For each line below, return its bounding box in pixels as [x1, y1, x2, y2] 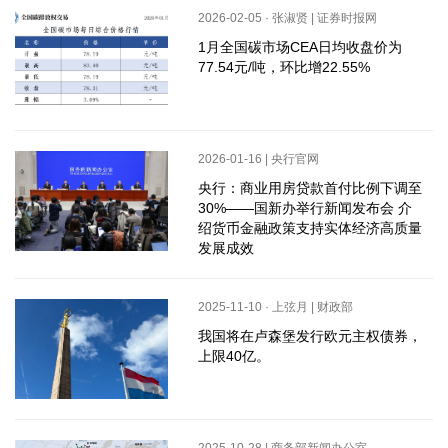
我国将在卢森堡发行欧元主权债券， [197, 328, 422, 345]
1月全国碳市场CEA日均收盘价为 [197, 39, 402, 56]
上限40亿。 [197, 348, 270, 365]
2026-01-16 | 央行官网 [197, 152, 319, 167]
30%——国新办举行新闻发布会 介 [197, 200, 412, 217]
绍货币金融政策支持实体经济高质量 [197, 220, 422, 237]
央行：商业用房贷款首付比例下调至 [197, 180, 422, 197]
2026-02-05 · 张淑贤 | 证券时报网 [197, 11, 377, 26]
